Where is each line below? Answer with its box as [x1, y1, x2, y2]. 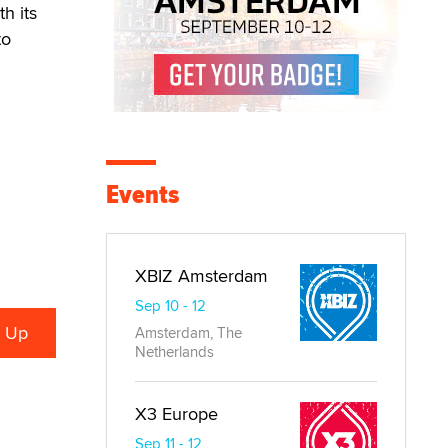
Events [106, 175, 179, 214]
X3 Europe [135, 401, 218, 426]
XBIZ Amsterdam [135, 263, 268, 288]
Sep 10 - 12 [135, 295, 206, 316]
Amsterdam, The [135, 322, 242, 343]
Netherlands [135, 341, 214, 362]
